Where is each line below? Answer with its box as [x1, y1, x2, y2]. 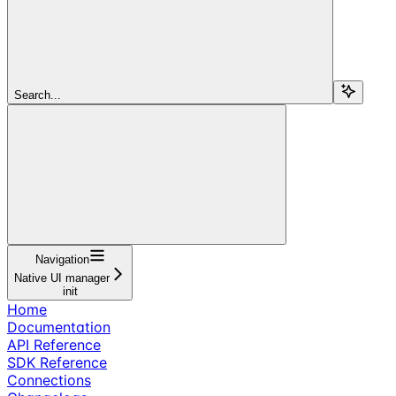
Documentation [7, 317, 110, 336]
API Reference [7, 335, 101, 354]
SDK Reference [7, 353, 107, 371]
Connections [7, 370, 91, 389]
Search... [14, 88, 61, 102]
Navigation [34, 252, 89, 266]
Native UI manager [14, 270, 110, 285]
